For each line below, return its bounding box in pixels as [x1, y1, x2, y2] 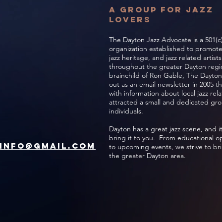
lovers [109, 14, 151, 24]
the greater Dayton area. [109, 151, 188, 160]
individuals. [109, 107, 147, 115]
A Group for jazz [109, 4, 214, 14]
